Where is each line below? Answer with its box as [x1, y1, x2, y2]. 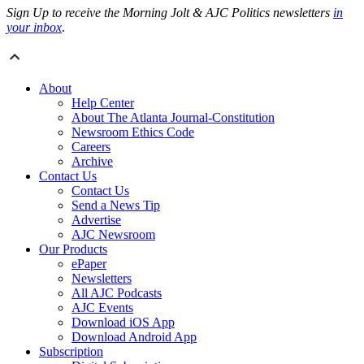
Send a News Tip [71, 198, 160, 213]
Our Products [39, 242, 107, 257]
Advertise [71, 213, 121, 227]
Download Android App [71, 330, 197, 344]
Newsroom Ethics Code [71, 125, 194, 140]
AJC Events [71, 301, 133, 315]
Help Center [71, 96, 134, 110]
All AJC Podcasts [71, 286, 162, 301]
